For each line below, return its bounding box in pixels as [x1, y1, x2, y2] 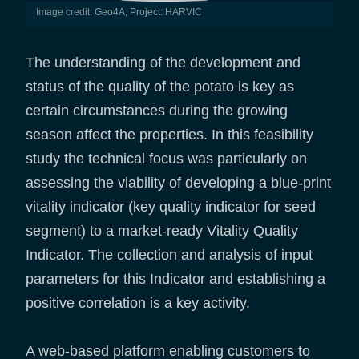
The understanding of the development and [26, 54, 301, 71]
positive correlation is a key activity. [26, 295, 254, 312]
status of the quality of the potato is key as [26, 79, 294, 95]
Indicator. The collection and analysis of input [26, 247, 313, 264]
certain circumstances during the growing [26, 103, 288, 119]
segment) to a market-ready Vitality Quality [26, 223, 298, 240]
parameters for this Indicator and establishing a [26, 271, 325, 288]
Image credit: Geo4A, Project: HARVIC [38, 6, 202, 18]
